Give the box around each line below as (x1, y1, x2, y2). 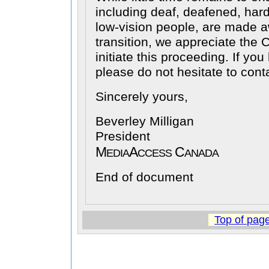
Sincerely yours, (95, 89, 188, 104)
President (95, 129, 150, 144)
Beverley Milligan (95, 114, 194, 129)
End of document (95, 170, 193, 185)
